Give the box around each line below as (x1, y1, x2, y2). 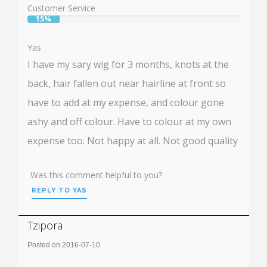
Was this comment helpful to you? (30, 169, 162, 181)
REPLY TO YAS (32, 186, 87, 194)
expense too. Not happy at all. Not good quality (27, 133, 238, 147)
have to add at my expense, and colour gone (27, 95, 224, 109)
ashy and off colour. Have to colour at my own (27, 114, 231, 128)
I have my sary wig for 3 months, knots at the (27, 57, 229, 71)
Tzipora (27, 218, 63, 232)
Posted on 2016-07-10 (27, 240, 100, 249)
